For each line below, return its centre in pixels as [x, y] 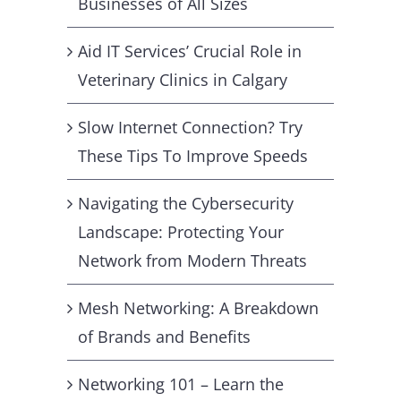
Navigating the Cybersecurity [186, 203]
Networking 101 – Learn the [181, 384]
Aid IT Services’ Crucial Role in [190, 51]
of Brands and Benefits [164, 336]
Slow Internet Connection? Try [190, 127]
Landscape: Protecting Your [181, 231]
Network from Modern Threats [192, 260]
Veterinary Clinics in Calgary [183, 79]
